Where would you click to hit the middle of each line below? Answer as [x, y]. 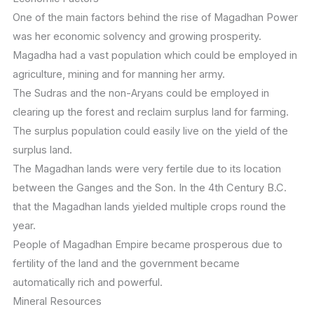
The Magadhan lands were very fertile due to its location [146, 169]
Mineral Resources [57, 302]
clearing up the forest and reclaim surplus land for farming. [150, 112]
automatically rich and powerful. [87, 283]
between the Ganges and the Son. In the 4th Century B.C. [149, 188]
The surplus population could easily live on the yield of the [150, 131]
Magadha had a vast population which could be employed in [155, 56]
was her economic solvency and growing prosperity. [137, 37]
